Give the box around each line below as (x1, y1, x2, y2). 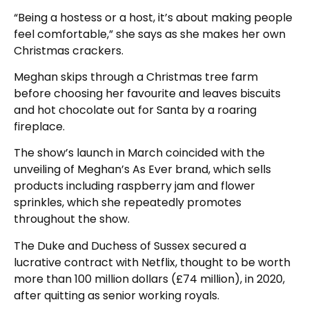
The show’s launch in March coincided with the (14, 145, 265, 161)
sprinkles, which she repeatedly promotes (14, 195, 241, 211)
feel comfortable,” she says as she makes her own (14, 26, 286, 42)
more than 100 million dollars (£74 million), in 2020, (14, 270, 285, 287)
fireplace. (14, 118, 65, 134)
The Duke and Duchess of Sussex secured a (14, 237, 246, 254)
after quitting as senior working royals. (14, 287, 219, 303)
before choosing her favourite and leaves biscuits (14, 85, 281, 101)
